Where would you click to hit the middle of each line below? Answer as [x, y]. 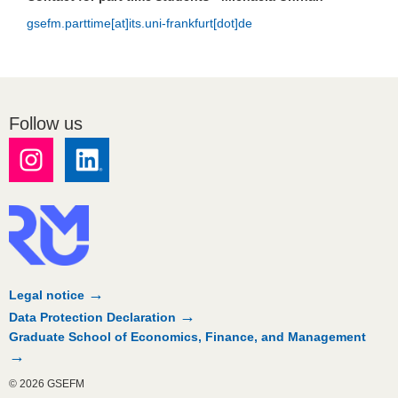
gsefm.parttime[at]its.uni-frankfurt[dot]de [139, 24]
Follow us [46, 123]
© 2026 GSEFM [47, 384]
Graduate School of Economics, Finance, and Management [187, 336]
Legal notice [47, 295]
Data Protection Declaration [92, 317]
